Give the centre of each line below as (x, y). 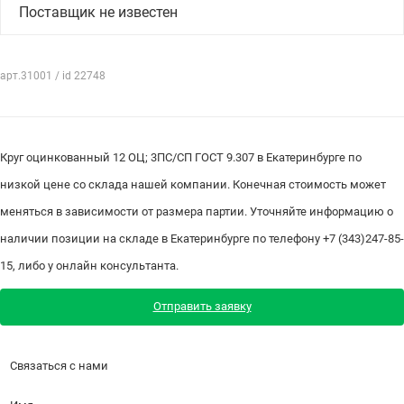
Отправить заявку (202, 307)
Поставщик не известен (98, 12)
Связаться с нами (59, 366)
